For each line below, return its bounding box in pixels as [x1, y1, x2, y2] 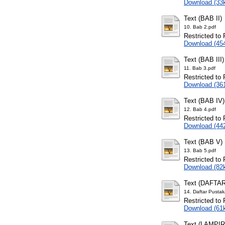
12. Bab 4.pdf [184, 106, 216, 113]
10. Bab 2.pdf [184, 24, 216, 30]
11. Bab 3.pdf [184, 65, 215, 71]
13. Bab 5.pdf [184, 148, 216, 154]
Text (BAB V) [184, 138, 222, 146]
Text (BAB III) [184, 56, 224, 64]
